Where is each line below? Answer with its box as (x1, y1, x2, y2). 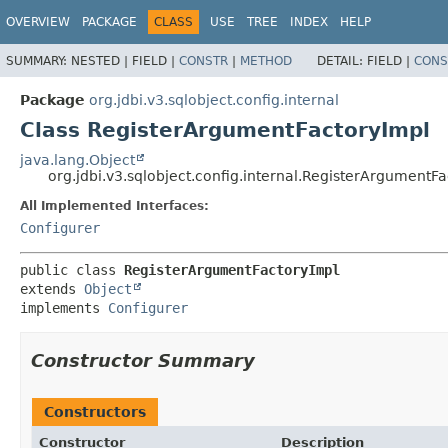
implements (20, 299, 108, 316)
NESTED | (71, 53, 132, 68)
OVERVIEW (6, 15, 70, 29)
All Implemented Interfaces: (20, 198, 209, 213)
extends (20, 280, 84, 297)
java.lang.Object (20, 151, 135, 168)
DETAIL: (317, 53, 367, 68)
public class (20, 261, 124, 278)
